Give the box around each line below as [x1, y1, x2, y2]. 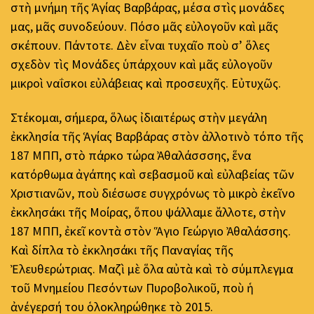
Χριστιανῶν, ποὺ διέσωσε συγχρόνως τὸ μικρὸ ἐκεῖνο [11, 185, 295, 202]
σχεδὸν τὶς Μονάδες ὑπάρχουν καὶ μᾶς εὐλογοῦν [11, 55, 273, 72]
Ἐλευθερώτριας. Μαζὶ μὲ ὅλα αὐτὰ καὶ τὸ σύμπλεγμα [11, 261, 293, 278]
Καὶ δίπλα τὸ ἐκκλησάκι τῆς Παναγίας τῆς [11, 242, 233, 259]
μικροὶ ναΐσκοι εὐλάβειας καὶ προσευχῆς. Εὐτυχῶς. [11, 74, 281, 91]
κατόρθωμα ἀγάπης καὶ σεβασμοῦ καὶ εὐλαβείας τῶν [11, 166, 294, 183]
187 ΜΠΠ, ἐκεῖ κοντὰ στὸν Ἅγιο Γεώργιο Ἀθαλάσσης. [11, 223, 291, 240]
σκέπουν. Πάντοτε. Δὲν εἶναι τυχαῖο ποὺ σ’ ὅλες [11, 36, 270, 53]
